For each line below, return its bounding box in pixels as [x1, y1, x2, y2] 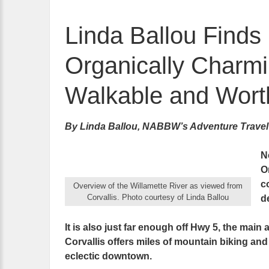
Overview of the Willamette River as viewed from [73, 181, 243, 190]
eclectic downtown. [65, 251, 152, 261]
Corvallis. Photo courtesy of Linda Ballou [87, 193, 229, 202]
